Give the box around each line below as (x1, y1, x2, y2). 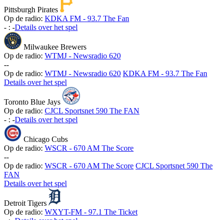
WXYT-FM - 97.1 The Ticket (45, 208, 137, 217)
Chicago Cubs (23, 135, 68, 144)
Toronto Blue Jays (4, 98, 60, 107)
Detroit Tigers (4, 199, 47, 208)
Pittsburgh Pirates (4, 5, 58, 14)
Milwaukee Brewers (24, 43, 86, 52)
